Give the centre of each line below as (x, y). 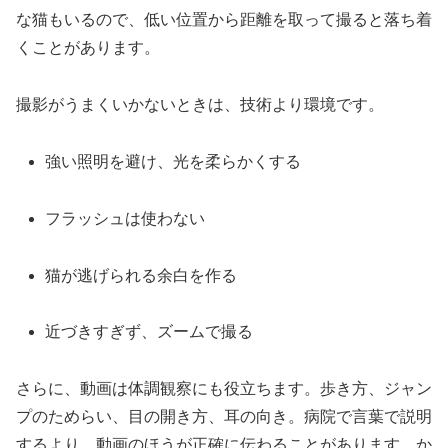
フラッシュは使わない (125, 218)
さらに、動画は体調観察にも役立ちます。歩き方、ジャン (224, 389)
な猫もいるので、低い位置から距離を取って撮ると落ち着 (224, 20)
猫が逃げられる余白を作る (141, 275)
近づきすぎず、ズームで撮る (149, 332)
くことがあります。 (88, 48)
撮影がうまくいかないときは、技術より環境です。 (200, 105)
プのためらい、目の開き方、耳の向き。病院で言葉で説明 (224, 417)
